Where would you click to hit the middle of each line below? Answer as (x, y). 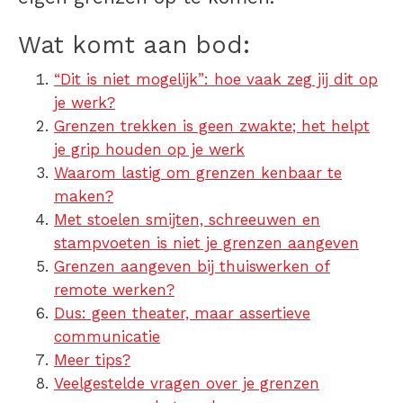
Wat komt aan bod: (134, 45)
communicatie (107, 337)
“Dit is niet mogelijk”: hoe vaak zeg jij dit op (216, 80)
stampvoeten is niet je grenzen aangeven (206, 243)
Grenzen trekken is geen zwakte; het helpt (212, 126)
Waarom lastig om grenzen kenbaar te (198, 173)
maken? (84, 197)
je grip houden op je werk (149, 150)
